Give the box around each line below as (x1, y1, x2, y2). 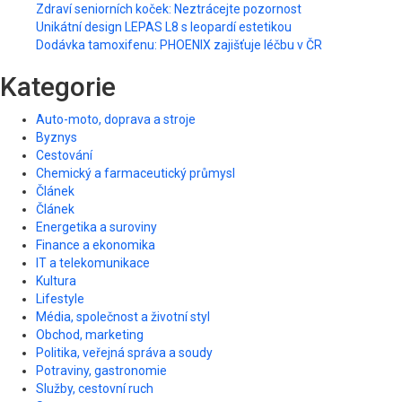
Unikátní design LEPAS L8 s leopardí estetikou (36, 20, 292, 35)
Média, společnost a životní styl (36, 310, 210, 325)
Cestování (36, 148, 92, 163)
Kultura (36, 274, 76, 289)
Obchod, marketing (36, 328, 144, 343)
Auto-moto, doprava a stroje (36, 112, 196, 127)
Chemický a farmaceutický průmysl (36, 166, 235, 181)
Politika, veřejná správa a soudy (36, 345, 213, 361)
